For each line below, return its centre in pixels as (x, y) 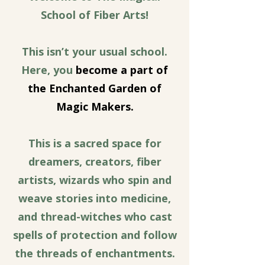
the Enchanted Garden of (95, 88)
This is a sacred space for (95, 143)
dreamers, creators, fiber (95, 161)
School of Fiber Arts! (95, 15)
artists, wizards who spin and (95, 180)
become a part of (122, 70)
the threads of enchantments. (95, 253)
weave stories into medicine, (95, 198)
